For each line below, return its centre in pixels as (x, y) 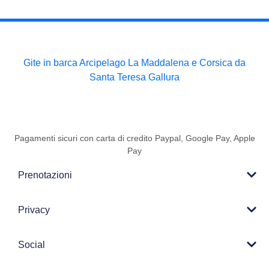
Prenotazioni (45, 175)
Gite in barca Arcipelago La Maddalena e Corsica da (134, 63)
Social (32, 244)
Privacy (34, 210)
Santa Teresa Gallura (134, 77)
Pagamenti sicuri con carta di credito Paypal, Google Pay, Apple (134, 138)
